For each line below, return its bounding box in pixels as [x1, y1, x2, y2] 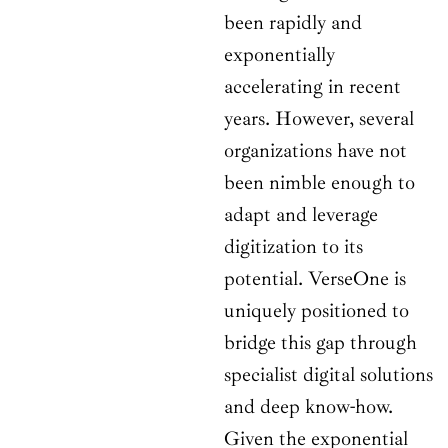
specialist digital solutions [224, 362, 433, 388]
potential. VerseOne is [224, 266, 406, 292]
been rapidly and [224, 10, 362, 36]
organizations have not [224, 138, 407, 164]
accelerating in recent [224, 74, 401, 100]
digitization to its [224, 234, 363, 260]
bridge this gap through [224, 330, 417, 356]
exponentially [224, 42, 335, 68]
